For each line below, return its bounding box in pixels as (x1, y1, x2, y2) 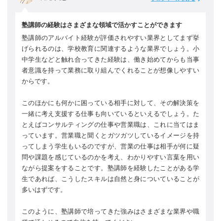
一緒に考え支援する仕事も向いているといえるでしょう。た (22, 110, 199, 117)
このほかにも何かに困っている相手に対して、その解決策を (22, 99, 199, 107)
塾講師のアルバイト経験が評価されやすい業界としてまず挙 (22, 34, 199, 41)
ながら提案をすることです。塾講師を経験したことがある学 (22, 164, 199, 172)
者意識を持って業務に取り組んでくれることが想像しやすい (22, 66, 199, 74)
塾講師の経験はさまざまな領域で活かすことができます (22, 21, 182, 29)
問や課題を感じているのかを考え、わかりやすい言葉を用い (22, 153, 199, 161)
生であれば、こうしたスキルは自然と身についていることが (22, 175, 199, 183)
